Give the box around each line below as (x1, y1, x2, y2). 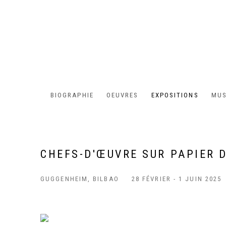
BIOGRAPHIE (50, 91, 94, 99)
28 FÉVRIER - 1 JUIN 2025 (131, 175, 222, 183)
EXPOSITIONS (151, 91, 199, 99)
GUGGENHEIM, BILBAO (40, 175, 119, 183)
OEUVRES (106, 91, 139, 99)
